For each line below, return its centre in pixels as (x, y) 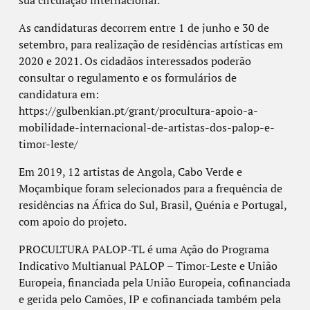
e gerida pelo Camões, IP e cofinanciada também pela (149, 299)
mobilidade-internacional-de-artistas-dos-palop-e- (146, 128)
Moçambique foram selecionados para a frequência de (150, 189)
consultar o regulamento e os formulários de (127, 78)
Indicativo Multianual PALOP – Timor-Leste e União (148, 266)
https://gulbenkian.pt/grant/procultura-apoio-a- (138, 111)
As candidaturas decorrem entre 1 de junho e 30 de (144, 28)
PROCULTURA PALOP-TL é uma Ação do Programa (144, 249)
